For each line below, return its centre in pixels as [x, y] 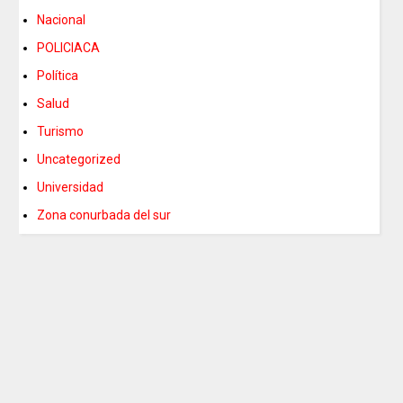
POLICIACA [69, 48]
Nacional [62, 20]
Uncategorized [79, 160]
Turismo [61, 132]
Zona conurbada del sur [104, 215]
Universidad [71, 188]
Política [58, 76]
